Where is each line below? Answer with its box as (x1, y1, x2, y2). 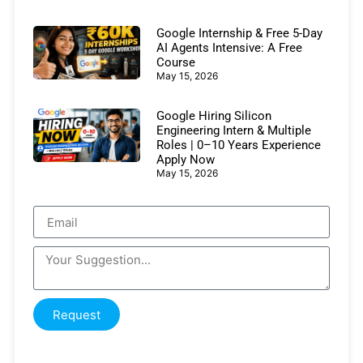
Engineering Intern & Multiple (156, 123, 311, 139)
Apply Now (156, 152, 215, 168)
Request (53, 306, 100, 322)
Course (156, 55, 195, 70)
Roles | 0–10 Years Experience (156, 138, 321, 153)
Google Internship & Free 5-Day (156, 26, 322, 41)
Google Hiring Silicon (156, 109, 271, 124)
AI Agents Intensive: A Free (156, 41, 302, 56)
